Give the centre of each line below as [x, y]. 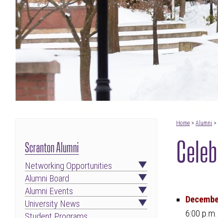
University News [53, 204]
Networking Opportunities [69, 166]
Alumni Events [49, 191]
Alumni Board [47, 178]
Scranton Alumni [52, 146]
